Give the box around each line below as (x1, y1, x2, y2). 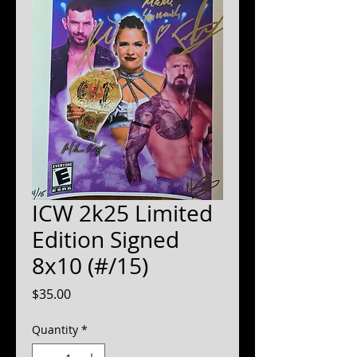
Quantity (32, 322, 78, 337)
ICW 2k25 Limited (32, 198, 213, 228)
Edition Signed (32, 225, 179, 254)
